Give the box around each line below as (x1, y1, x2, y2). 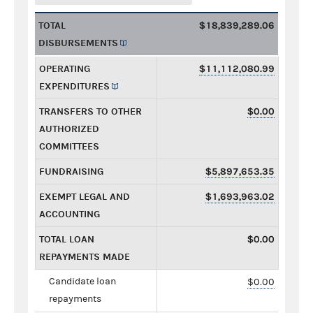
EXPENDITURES (39, 80, 110, 92)
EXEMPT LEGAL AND (39, 190, 130, 203)
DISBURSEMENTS (38, 36, 118, 49)
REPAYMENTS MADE (39, 250, 130, 263)
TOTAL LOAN (39, 233, 94, 245)
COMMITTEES (39, 140, 99, 152)
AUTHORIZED (39, 122, 99, 135)
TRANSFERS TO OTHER (39, 105, 142, 117)
